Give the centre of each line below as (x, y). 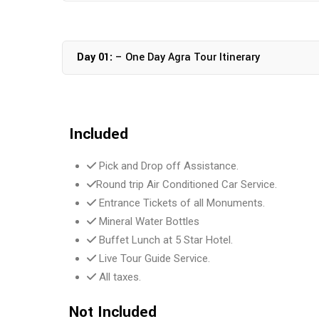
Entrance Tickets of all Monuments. (181, 203)
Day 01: (95, 57)
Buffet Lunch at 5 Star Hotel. (164, 240)
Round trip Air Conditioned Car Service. (187, 184)
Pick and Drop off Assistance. (167, 166)
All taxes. (119, 277)
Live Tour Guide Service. (153, 258)
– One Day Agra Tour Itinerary (186, 57)
